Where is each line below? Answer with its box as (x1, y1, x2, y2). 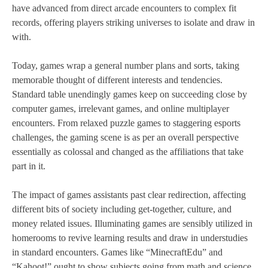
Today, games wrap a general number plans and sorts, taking (12, 60, 239, 71)
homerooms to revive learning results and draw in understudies (12, 233, 248, 243)
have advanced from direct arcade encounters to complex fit (12, 3, 236, 14)
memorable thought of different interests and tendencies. (12, 75, 223, 86)
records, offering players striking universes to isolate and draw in (12, 17, 255, 28)
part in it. (12, 161, 45, 172)
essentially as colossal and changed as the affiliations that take (12, 147, 243, 157)
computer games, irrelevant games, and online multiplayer (12, 103, 229, 114)
